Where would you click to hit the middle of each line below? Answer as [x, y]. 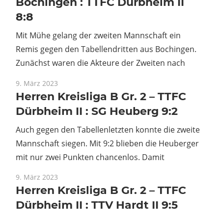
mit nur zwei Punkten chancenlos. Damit [90, 157]
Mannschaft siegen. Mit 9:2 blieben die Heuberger [107, 143]
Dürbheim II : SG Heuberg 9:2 [97, 111]
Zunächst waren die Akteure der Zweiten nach [100, 63]
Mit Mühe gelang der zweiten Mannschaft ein [98, 36]
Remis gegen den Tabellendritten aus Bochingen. [106, 49]
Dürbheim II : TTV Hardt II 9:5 [97, 205]
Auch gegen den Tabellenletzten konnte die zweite [108, 129]
